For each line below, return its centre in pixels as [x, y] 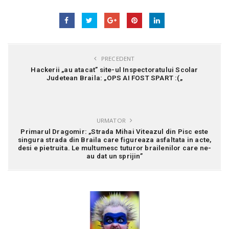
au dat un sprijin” [114, 156]
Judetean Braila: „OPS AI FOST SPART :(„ [114, 77]
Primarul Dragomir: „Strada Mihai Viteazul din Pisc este [114, 131]
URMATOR [112, 120]
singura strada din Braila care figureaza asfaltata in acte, [114, 139]
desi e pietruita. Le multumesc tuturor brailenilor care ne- [114, 147]
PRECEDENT [117, 58]
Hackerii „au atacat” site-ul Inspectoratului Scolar [114, 69]
